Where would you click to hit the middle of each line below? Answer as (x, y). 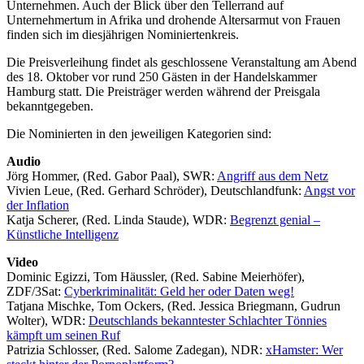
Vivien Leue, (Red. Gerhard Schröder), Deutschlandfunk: (155, 190)
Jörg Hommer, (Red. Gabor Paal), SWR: (112, 175)
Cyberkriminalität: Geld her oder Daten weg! (179, 291)
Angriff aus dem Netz (273, 175)
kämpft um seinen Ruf (63, 335)
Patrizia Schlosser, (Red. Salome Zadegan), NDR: (136, 349)
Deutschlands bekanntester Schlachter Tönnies (208, 320)
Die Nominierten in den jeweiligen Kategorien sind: (139, 133)
